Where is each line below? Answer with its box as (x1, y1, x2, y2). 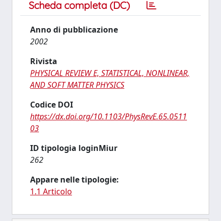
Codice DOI (30, 99, 73, 110)
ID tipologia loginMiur (30, 143, 117, 153)
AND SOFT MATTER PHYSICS (30, 79, 124, 90)
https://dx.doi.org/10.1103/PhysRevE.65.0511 (30, 111, 187, 122)
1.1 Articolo (30, 186, 72, 197)
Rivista (30, 56, 57, 67)
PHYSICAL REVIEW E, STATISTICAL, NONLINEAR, (30, 68, 189, 78)
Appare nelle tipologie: (30, 174, 119, 185)
